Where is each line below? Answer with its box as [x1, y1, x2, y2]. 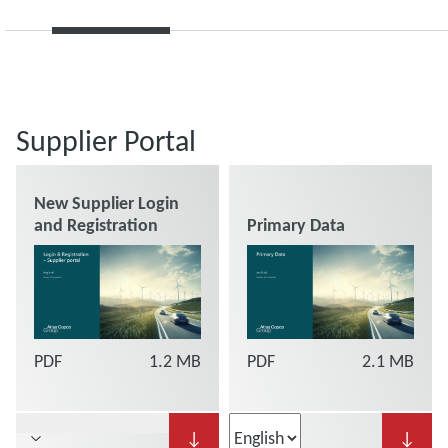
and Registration [34, 214, 158, 236]
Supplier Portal [16, 122, 196, 159]
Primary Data [247, 214, 345, 236]
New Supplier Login [34, 192, 179, 214]
